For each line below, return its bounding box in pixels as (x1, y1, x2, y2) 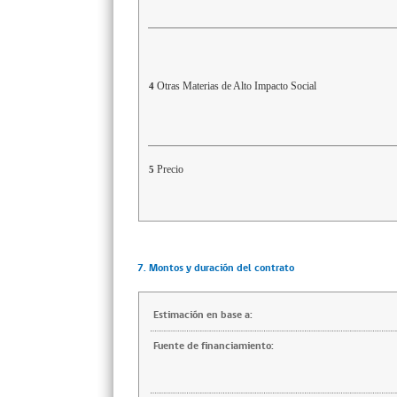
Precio (157, 163, 183, 175)
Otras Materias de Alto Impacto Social (157, 80, 316, 92)
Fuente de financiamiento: (153, 339, 274, 354)
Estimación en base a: (153, 307, 253, 323)
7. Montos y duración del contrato (136, 261, 294, 276)
